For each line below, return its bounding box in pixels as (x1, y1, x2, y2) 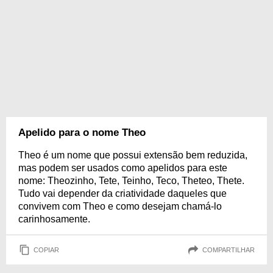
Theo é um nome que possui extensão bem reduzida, (18, 150, 247, 160)
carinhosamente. (18, 214, 90, 224)
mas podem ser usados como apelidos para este (18, 163, 227, 173)
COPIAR (34, 246, 59, 253)
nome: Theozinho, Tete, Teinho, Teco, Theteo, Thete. (18, 175, 244, 186)
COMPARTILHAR (202, 246, 255, 253)
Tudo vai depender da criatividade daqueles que (18, 188, 227, 199)
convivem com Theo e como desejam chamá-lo (18, 201, 222, 211)
